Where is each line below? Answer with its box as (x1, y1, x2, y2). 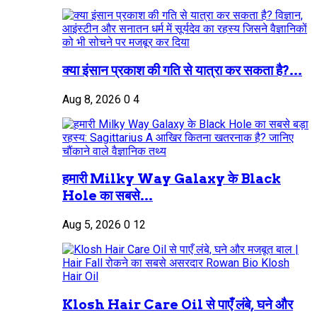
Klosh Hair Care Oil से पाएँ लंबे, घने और (62, 296, 293, 313)
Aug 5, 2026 (62, 218, 121, 231)
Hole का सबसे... (62, 188, 153, 204)
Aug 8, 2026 (62, 92, 121, 106)
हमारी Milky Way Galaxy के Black (62, 171, 281, 188)
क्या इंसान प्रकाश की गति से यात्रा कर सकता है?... (62, 62, 302, 79)
